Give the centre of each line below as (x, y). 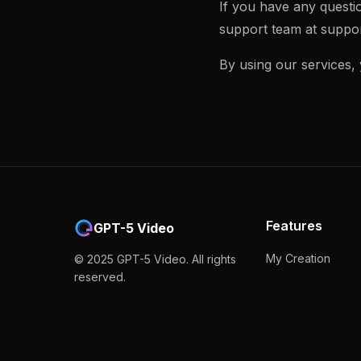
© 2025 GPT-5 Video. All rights (155, 259)
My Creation (299, 258)
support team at (270, 29)
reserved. (100, 277)
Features (295, 226)
